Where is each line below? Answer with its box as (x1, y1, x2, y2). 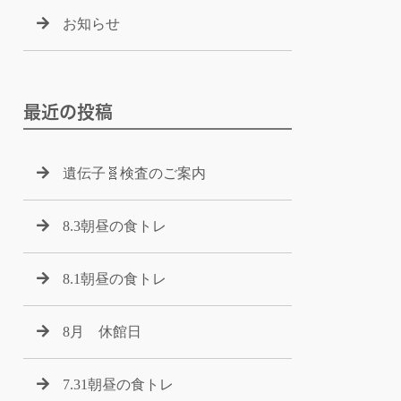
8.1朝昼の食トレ (63, 271, 166, 286)
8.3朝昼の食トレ (63, 218, 166, 234)
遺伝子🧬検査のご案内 (63, 166, 206, 181)
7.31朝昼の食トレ (63, 377, 174, 392)
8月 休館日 (63, 324, 141, 339)
